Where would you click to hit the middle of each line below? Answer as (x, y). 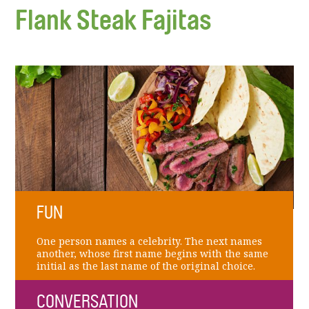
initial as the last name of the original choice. (146, 266)
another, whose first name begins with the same (152, 253)
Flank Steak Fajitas (114, 20)
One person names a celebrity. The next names (149, 241)
